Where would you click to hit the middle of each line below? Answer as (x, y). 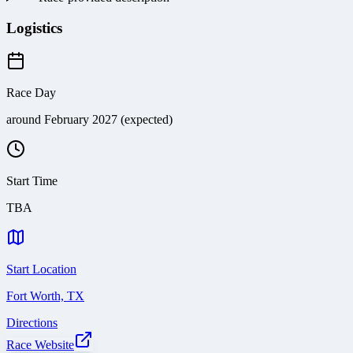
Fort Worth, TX (45, 296)
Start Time (32, 181)
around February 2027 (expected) (89, 120)
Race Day (31, 93)
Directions (32, 323)
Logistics (34, 28)
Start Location (41, 269)
